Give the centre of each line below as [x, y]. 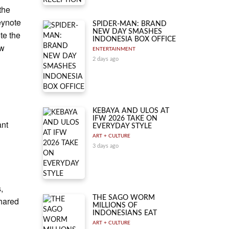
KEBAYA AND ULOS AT [131, 111]
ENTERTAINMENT [114, 49]
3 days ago [106, 146]
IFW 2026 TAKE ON [125, 119]
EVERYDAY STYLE [122, 126]
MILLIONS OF [115, 205]
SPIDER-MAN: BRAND [130, 24]
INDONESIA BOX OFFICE [134, 39]
